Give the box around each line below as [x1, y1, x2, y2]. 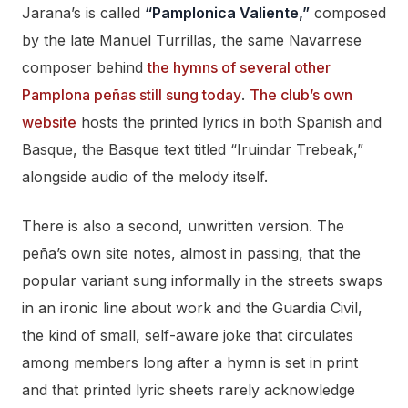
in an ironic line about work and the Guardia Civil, [22, 299, 362, 318]
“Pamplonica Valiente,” [145, 4, 310, 23]
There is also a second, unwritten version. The [22, 217, 344, 236]
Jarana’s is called [22, 4, 145, 23]
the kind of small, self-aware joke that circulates [22, 326, 353, 345]
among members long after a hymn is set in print [22, 353, 358, 372]
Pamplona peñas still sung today [22, 86, 241, 105]
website [22, 113, 76, 132]
